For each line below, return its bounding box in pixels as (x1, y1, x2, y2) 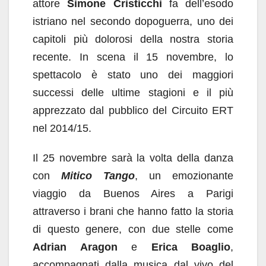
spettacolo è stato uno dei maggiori (33, 69, 233, 81)
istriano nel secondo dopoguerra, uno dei (33, 15, 233, 27)
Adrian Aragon (33, 241, 118, 253)
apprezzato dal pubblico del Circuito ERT (33, 104, 233, 116)
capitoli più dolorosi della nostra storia (33, 33, 233, 45)
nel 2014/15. (33, 122, 91, 134)
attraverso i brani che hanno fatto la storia (33, 205, 233, 217)
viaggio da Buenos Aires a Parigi (33, 188, 233, 199)
